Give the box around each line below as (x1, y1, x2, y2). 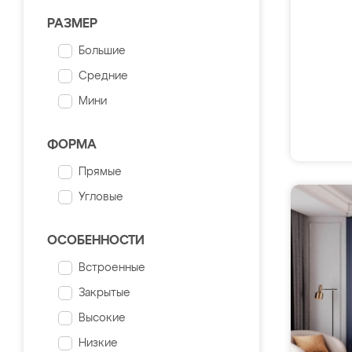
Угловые (79, 192, 123, 203)
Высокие (79, 313, 126, 324)
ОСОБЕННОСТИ (47, 235, 145, 247)
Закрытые (79, 288, 130, 299)
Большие (79, 46, 126, 57)
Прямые (79, 167, 122, 178)
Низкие (79, 338, 118, 349)
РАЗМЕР (47, 18, 97, 31)
